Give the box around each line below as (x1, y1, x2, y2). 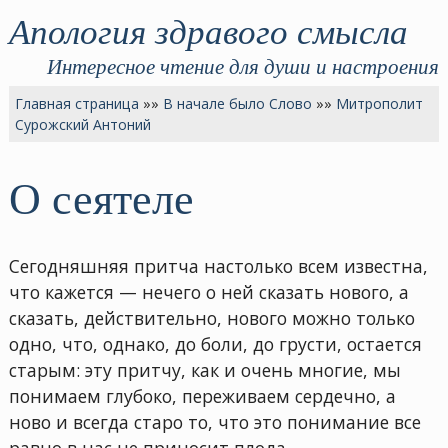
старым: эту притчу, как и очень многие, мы (8, 357, 401, 382)
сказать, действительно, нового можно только (8, 305, 415, 330)
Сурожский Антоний (15, 114, 152, 134)
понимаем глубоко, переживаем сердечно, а (8, 383, 396, 408)
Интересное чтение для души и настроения (47, 50, 440, 80)
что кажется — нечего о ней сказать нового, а (8, 279, 409, 304)
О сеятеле (8, 168, 194, 227)
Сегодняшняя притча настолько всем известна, (8, 253, 428, 278)
